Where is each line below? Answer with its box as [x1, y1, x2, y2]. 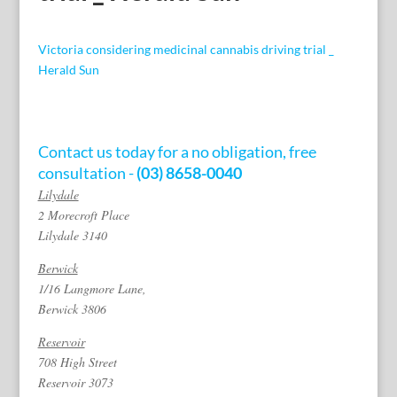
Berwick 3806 [37, 300, 106, 317]
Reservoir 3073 [37, 373, 113, 391]
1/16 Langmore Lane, [37, 279, 146, 297]
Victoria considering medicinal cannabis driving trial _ [37, 41, 334, 57]
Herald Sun [37, 61, 99, 77]
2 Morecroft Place [37, 206, 129, 223]
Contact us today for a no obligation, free [37, 141, 316, 161]
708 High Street [37, 353, 117, 370]
